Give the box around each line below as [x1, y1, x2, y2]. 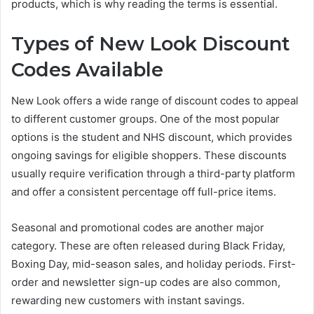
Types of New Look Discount [11, 32, 290, 55]
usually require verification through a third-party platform [11, 167, 295, 181]
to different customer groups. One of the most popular [11, 112, 280, 126]
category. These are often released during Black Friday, [11, 239, 285, 253]
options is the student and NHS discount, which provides [11, 130, 292, 144]
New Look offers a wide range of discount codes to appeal [11, 94, 299, 108]
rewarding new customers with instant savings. [11, 294, 245, 308]
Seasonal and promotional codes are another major [11, 221, 264, 235]
